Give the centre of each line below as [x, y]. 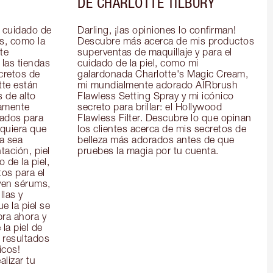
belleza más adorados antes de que [156, 140]
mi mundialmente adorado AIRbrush [158, 85]
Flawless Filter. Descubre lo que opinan [165, 118]
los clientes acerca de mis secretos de [162, 129]
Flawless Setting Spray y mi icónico [156, 96]
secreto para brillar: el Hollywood [150, 107]
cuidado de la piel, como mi [138, 63]
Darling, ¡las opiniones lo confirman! [157, 30]
